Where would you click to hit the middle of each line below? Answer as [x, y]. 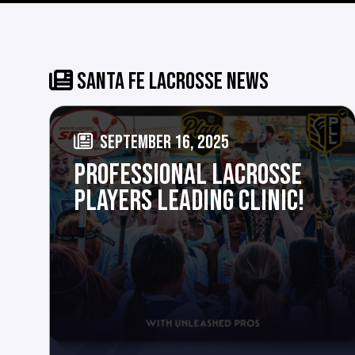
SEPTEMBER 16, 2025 [163, 142]
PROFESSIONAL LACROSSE [188, 175]
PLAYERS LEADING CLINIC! [189, 201]
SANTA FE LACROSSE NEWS [171, 81]
